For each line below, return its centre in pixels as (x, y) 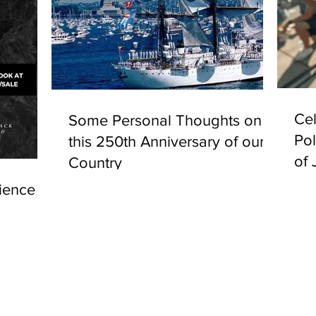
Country (95, 163)
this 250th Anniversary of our (166, 142)
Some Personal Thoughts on (165, 121)
